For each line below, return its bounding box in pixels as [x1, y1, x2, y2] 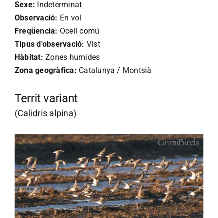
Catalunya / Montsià [76, 65, 152, 75]
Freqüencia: [15, 26, 58, 36]
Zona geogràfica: [15, 65, 77, 75]
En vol [57, 13, 82, 22]
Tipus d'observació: [15, 39, 85, 49]
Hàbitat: [15, 52, 43, 62]
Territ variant [15, 91, 78, 105]
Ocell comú [57, 26, 100, 36]
